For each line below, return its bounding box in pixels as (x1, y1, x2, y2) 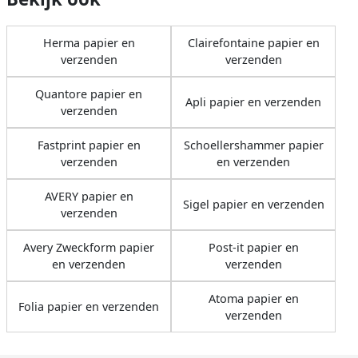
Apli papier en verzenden (185, 94, 321, 110)
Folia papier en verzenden (18, 299, 159, 315)
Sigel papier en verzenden (182, 197, 324, 213)
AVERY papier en (44, 188, 133, 204)
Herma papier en (42, 34, 135, 50)
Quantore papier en (35, 86, 142, 101)
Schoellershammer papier (183, 137, 324, 153)
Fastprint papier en (37, 137, 141, 153)
